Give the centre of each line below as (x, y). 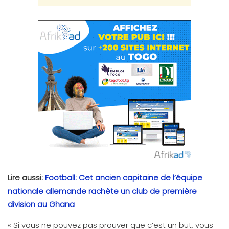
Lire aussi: (26, 177)
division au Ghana (41, 204)
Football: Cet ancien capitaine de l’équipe (124, 177)
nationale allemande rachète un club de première (102, 191)
